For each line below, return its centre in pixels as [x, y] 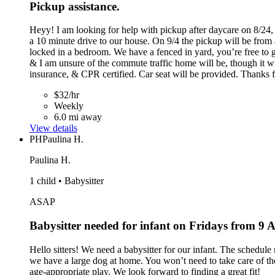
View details [53, 128]
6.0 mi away [78, 117]
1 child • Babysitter [67, 181]
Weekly [69, 106]
